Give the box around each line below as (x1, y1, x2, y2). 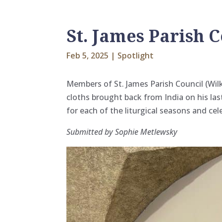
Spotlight (117, 50, 154, 61)
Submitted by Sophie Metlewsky (66, 126, 178, 137)
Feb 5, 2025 (66, 50, 109, 61)
